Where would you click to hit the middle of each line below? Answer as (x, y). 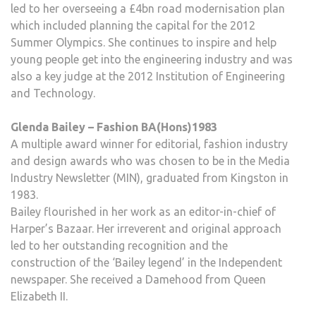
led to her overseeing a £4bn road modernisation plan (148, 8)
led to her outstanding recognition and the (119, 245)
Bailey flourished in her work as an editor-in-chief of (143, 211)
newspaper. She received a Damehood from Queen (138, 279)
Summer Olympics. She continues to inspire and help (144, 42)
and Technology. (53, 93)
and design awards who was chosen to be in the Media (150, 160)
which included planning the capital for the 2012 (133, 25)
